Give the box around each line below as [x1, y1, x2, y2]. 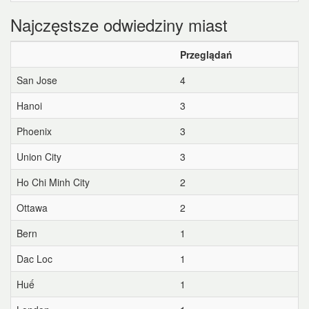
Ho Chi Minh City [17, 175, 90, 189]
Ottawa [17, 201, 48, 215]
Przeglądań [180, 48, 232, 61]
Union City [17, 150, 61, 163]
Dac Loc [17, 252, 52, 266]
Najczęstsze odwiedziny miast [10, 12, 228, 37]
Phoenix [17, 124, 52, 138]
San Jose [17, 73, 57, 87]
